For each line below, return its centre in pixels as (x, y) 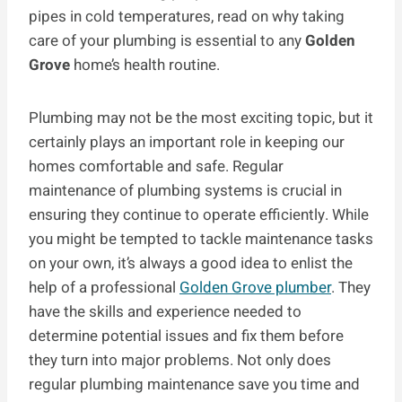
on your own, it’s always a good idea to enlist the (191, 264)
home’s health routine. (147, 66)
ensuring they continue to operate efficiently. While (199, 215)
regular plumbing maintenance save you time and (194, 385)
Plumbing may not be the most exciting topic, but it (201, 118)
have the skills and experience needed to (165, 312)
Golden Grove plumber (255, 288)
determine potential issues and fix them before (186, 336)
